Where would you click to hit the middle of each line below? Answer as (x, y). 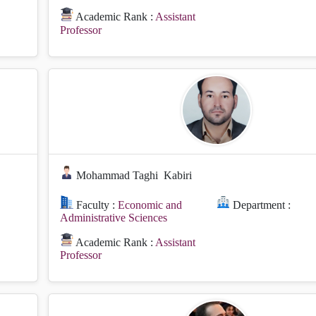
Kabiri (178, 175)
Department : (261, 205)
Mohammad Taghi (117, 175)
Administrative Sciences (114, 217)
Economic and (150, 205)
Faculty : (96, 205)
